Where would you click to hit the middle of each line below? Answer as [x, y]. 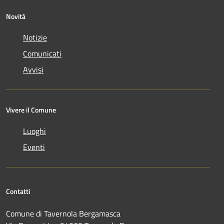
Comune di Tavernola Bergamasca [63, 214]
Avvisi [33, 70]
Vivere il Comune [31, 110]
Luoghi [34, 131]
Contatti [18, 191]
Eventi [34, 147]
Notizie [35, 38]
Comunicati [42, 54]
